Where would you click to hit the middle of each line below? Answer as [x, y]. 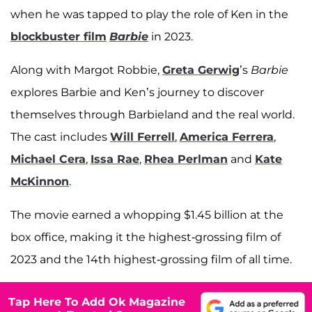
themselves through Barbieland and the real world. [153, 115]
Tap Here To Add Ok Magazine [97, 302]
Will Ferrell [142, 137]
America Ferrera [227, 137]
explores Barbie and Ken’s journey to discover [137, 93]
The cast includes [60, 137]
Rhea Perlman [186, 159]
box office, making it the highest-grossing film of [146, 237]
